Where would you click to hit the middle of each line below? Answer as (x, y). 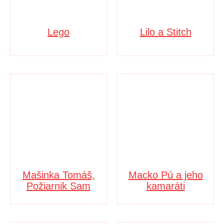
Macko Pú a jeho (165, 175)
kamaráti (165, 186)
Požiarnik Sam (58, 186)
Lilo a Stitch (165, 32)
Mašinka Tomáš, (58, 175)
